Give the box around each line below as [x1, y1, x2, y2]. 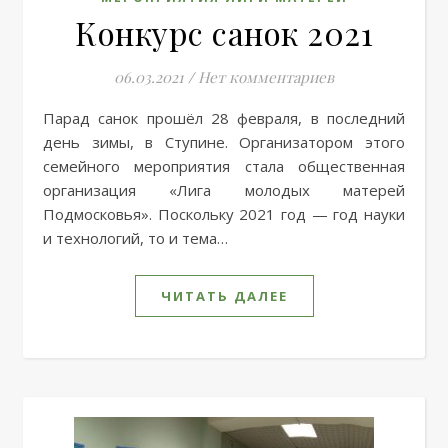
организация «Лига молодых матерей [43, 179, 405, 200]
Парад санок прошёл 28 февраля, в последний [43, 107, 55, 128]
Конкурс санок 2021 [75, 10, 373, 54]
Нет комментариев [198, 66, 334, 87]
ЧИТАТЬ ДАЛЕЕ [160, 286, 288, 305]
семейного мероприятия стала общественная [43, 155, 405, 176]
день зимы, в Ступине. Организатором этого [43, 131, 405, 152]
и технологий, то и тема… [43, 227, 228, 248]
